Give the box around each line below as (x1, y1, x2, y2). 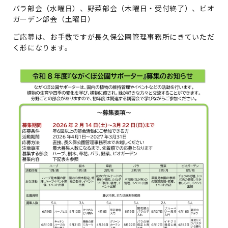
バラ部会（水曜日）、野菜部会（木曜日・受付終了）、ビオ (12, 3, 215, 13)
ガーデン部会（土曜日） (12, 13, 95, 24)
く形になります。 (12, 42, 72, 52)
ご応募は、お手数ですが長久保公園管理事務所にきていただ (12, 31, 215, 42)
